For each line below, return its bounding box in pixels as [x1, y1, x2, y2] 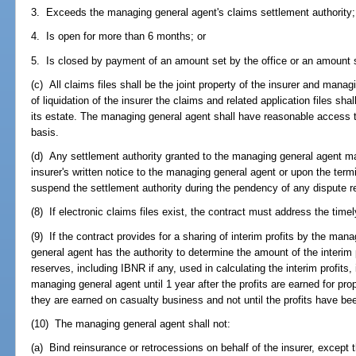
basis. [31, 126, 60, 138]
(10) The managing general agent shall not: [31, 317, 231, 330]
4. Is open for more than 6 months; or [31, 30, 207, 43]
